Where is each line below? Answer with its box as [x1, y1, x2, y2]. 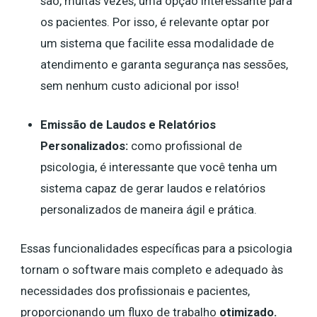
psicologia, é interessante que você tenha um [40, 160, 277, 174]
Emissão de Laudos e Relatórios [40, 117, 216, 132]
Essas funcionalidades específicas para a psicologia [21, 241, 292, 255]
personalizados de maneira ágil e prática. [40, 202, 260, 217]
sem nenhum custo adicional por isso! [40, 79, 242, 93]
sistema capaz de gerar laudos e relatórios [40, 181, 265, 195]
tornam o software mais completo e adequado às [21, 263, 283, 277]
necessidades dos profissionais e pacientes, [21, 284, 250, 298]
